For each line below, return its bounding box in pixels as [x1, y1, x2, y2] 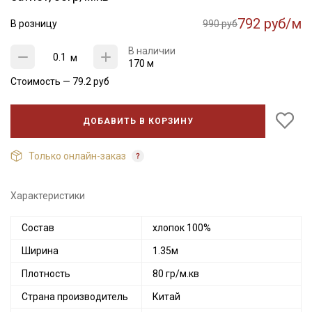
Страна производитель [22, 291, 128, 303]
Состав [22, 222, 54, 234]
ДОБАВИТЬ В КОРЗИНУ [82, 116, 194, 126]
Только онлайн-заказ [29, 150, 127, 162]
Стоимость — [10, 76, 72, 87]
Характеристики [10, 190, 85, 202]
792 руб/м [237, 15, 302, 32]
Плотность [22, 268, 70, 280]
